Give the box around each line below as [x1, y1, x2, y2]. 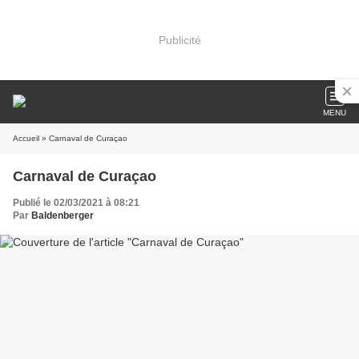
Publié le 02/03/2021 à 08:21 [13, 197, 139, 208]
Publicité [158, 33, 201, 46]
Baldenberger [31, 210, 94, 221]
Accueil [13, 134, 39, 143]
